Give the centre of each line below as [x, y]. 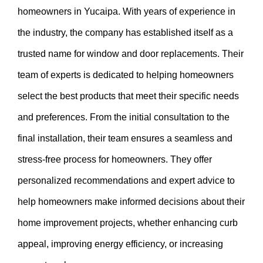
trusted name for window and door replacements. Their [131, 53]
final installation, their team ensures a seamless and [125, 138]
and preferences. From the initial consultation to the [124, 117]
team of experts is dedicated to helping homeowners [126, 75]
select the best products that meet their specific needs [128, 96]
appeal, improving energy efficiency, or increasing [120, 244]
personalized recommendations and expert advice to [126, 180]
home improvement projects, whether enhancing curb [128, 222]
